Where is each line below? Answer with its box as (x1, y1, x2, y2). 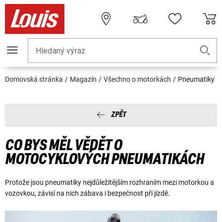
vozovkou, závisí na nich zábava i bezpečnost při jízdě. (5, 189, 170, 198)
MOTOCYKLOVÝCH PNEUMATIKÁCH (5, 151, 204, 167)
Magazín (70, 75, 97, 84)
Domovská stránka (5, 75, 63, 84)
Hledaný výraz (36, 46, 85, 56)
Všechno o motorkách (104, 75, 171, 84)
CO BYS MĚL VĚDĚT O (5, 137, 122, 154)
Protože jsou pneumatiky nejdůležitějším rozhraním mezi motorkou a (5, 178, 214, 187)
